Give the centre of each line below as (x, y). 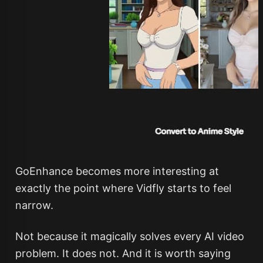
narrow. (34, 205)
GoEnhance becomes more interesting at (117, 171)
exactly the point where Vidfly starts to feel (123, 188)
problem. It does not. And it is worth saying (123, 253)
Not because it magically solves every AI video (129, 236)
